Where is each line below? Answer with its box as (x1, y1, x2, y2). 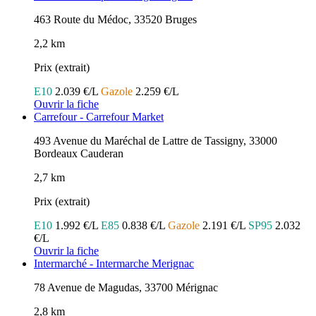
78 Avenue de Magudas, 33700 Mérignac (34, 281, 218, 294)
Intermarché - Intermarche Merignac (34, 257, 194, 270)
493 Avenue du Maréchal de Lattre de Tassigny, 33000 (34, 135, 277, 147)
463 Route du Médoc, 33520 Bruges (34, 13, 197, 26)
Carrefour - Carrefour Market (34, 111, 164, 123)
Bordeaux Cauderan (34, 147, 123, 160)
